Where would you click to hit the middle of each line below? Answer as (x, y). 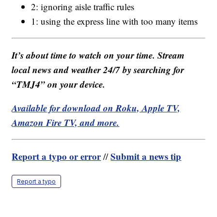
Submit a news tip (146, 156)
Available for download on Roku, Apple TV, (96, 108)
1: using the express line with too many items (115, 21)
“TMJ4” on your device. (59, 84)
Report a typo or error (56, 156)
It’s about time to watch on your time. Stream (98, 55)
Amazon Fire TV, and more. (66, 123)
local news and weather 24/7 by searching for (98, 70)
